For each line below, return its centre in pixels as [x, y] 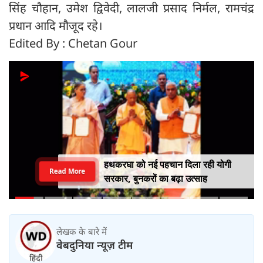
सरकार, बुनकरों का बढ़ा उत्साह [155, 179]
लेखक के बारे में [82, 232]
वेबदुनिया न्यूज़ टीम [95, 245]
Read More [67, 171]
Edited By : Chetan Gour [73, 43]
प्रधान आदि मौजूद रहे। [56, 25]
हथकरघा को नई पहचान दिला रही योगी [167, 165]
